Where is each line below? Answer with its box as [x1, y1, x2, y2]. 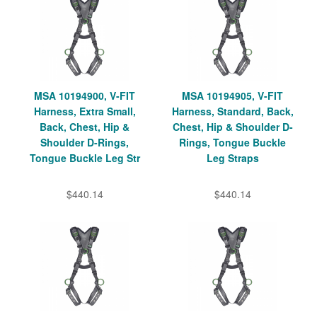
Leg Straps [206, 150, 259, 165]
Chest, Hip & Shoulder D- [172, 119, 293, 134]
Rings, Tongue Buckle [179, 134, 286, 149]
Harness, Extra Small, [33, 103, 136, 118]
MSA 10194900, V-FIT [34, 88, 135, 103]
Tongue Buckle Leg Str [29, 150, 140, 165]
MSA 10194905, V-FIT [182, 88, 283, 103]
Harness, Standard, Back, [171, 103, 294, 118]
